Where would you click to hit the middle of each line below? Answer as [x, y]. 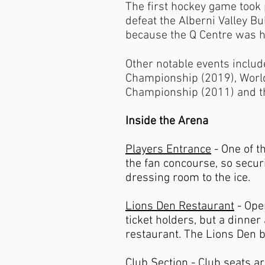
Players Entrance [168, 150]
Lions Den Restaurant [180, 206]
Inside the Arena [167, 121]
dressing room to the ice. [188, 178]
